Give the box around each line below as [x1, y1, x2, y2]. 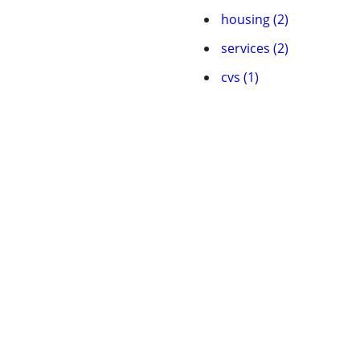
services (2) [221, 39, 288, 57]
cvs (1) [221, 68, 259, 86]
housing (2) [221, 10, 288, 28]
